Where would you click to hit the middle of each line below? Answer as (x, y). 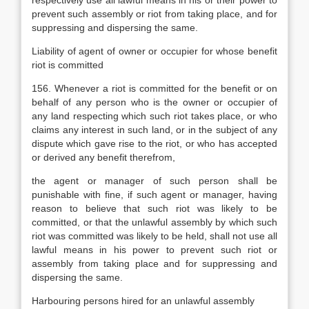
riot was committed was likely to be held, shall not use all (154, 236)
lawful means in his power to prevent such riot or (154, 250)
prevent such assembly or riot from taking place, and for (154, 14)
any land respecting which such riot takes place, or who (154, 116)
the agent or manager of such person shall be (154, 181)
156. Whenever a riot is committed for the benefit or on (154, 88)
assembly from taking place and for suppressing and (154, 263)
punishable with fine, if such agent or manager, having (154, 195)
